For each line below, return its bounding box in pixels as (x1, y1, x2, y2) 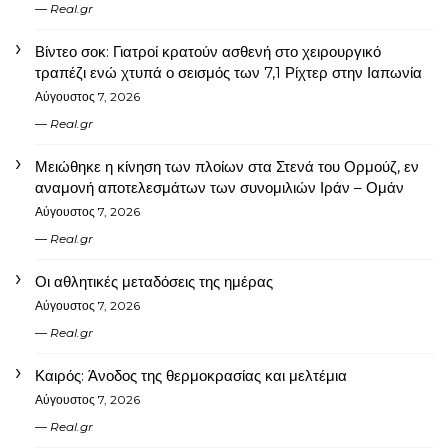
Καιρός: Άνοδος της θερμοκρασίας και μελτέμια (35, 365, 347, 385)
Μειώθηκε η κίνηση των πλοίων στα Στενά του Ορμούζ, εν (35, 156, 419, 176)
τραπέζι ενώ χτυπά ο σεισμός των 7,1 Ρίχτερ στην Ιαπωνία (35, 62, 422, 82)
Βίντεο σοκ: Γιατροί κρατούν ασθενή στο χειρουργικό (35, 41, 381, 61)
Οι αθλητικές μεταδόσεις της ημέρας (35, 271, 273, 291)
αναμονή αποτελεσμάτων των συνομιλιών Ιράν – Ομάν (35, 177, 404, 197)
